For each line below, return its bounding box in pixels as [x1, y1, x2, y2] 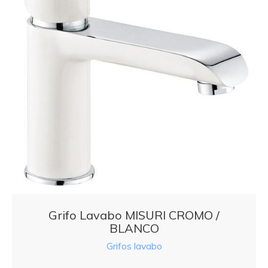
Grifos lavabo [106, 240, 162, 252]
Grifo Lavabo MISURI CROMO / [48, 208, 220, 223]
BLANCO [109, 221, 159, 236]
